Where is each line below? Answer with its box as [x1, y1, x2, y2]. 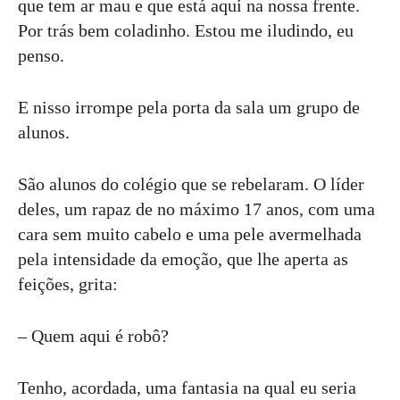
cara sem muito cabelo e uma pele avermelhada [18, 224, 362, 245]
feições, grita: [18, 274, 118, 295]
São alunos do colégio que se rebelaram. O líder [18, 174, 364, 195]
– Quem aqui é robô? [18, 326, 169, 346]
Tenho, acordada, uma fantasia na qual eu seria [18, 378, 356, 398]
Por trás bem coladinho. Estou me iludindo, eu [18, 21, 354, 41]
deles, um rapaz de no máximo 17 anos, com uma [18, 199, 375, 220]
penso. [18, 46, 64, 66]
